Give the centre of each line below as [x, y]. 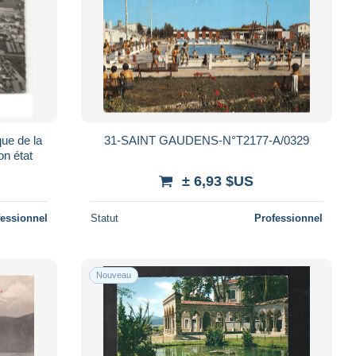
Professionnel [288, 218]
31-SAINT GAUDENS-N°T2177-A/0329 [206, 140]
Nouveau [113, 275]
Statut [104, 218]
